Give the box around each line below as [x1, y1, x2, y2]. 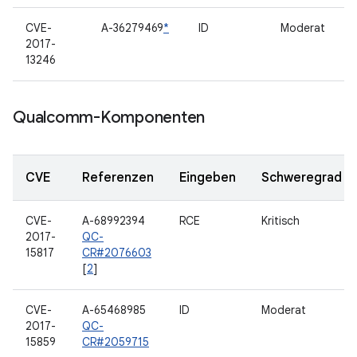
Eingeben [179, 170, 236, 186]
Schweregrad [261, 170, 342, 186]
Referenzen [82, 170, 154, 186]
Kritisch [261, 214, 300, 228]
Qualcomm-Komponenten [13, 108, 205, 127]
